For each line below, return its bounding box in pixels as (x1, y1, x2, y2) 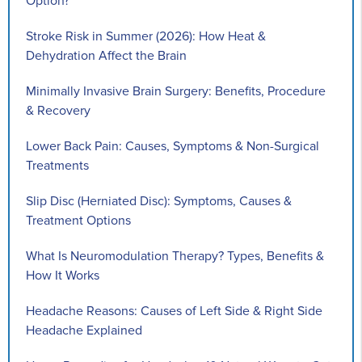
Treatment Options (26, 212, 131, 229)
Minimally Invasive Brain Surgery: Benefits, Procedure (26, 82, 326, 99)
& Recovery (26, 102, 90, 119)
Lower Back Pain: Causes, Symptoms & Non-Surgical (26, 137, 319, 154)
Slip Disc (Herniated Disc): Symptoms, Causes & (26, 192, 292, 209)
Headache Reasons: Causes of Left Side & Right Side (26, 302, 322, 319)
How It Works (26, 267, 99, 284)
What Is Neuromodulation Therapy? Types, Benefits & (26, 247, 324, 264)
